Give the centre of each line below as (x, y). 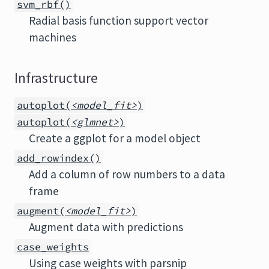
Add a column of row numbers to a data (127, 174)
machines (53, 37)
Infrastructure (56, 78)
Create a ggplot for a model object (115, 138)
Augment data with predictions (106, 227)
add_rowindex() (59, 158)
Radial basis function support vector (119, 20)
